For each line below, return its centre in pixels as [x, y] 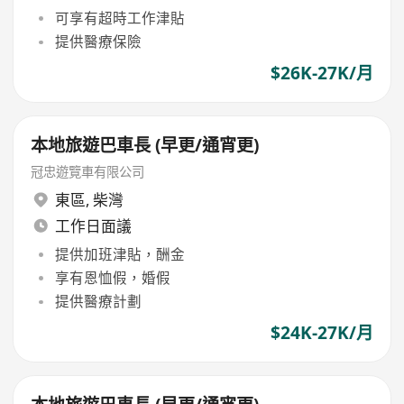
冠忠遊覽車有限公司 [88, 171]
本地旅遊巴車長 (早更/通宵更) [145, 146]
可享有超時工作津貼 [119, 18]
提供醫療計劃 [98, 302]
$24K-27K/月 [321, 333]
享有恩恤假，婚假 [112, 277]
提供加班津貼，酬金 [119, 254]
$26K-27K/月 [321, 73]
